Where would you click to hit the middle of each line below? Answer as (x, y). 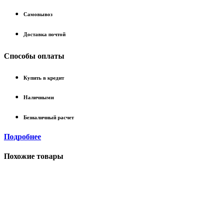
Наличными (39, 98)
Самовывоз (38, 14)
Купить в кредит (44, 77)
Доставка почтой (44, 34)
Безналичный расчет (49, 118)
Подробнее (22, 137)
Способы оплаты (34, 56)
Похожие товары (34, 156)
